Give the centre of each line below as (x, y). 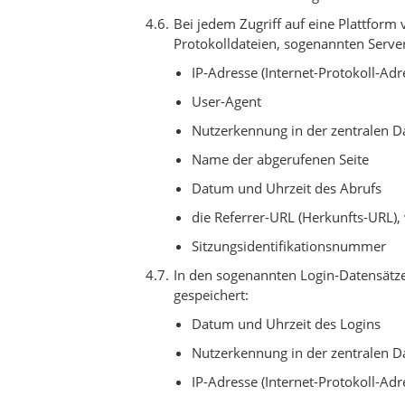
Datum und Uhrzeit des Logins (286, 324)
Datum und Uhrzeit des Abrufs (287, 188)
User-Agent (226, 101)
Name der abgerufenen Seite (280, 159)
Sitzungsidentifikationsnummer (289, 246)
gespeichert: (211, 295)
